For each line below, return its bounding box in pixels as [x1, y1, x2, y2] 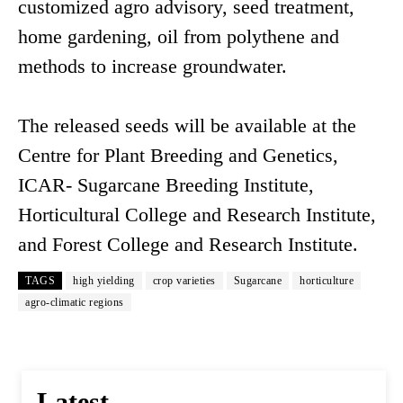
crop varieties [152, 274, 216, 288]
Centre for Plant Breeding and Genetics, [18, 144, 338, 167]
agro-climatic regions [25, 296, 124, 309]
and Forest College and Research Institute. [18, 233, 358, 256]
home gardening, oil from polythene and [18, 25, 339, 49]
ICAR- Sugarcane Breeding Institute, [18, 174, 314, 197]
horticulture [300, 274, 354, 288]
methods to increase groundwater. [18, 55, 287, 78]
